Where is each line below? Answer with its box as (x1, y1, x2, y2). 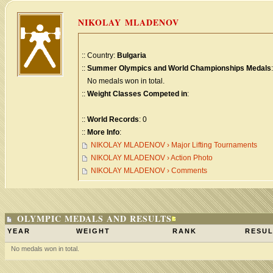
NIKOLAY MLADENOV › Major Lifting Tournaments (91, 141, 257, 149)
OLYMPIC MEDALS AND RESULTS (17, 212, 172, 225)
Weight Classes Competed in (87, 90, 187, 98)
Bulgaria (117, 51, 146, 60)
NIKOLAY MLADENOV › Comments (91, 166, 207, 175)
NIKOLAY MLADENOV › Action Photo (91, 154, 213, 162)
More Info (87, 128, 119, 136)
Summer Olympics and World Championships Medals (87, 64, 271, 73)
